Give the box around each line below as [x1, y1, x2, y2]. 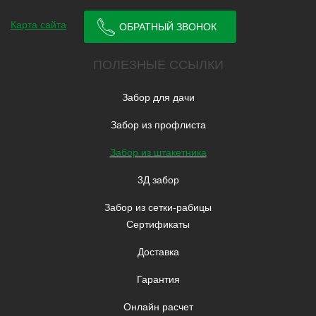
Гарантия [136, 274, 180, 286]
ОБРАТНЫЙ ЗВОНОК [119, 21, 217, 33]
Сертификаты [126, 219, 190, 231]
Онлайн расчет [123, 301, 193, 313]
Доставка [137, 246, 179, 258]
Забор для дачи [121, 92, 195, 104]
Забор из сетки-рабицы [104, 202, 212, 214]
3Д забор [137, 174, 179, 186]
